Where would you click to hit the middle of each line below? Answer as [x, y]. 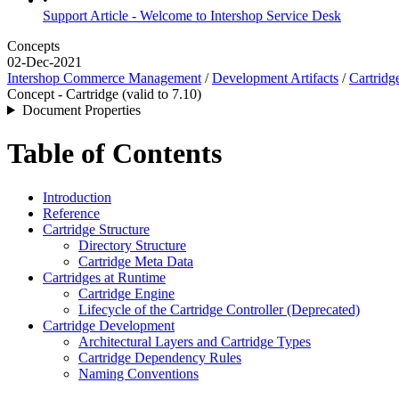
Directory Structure [132, 245]
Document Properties [81, 110]
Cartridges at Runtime [104, 277]
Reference [71, 213]
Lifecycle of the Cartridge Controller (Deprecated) [219, 309]
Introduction [77, 197]
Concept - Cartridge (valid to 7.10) [104, 94]
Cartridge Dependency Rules [160, 357]
